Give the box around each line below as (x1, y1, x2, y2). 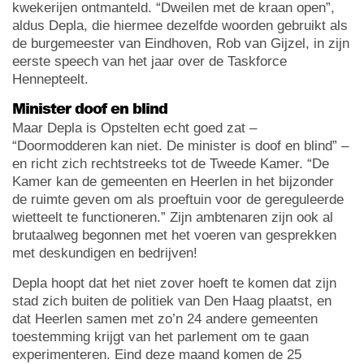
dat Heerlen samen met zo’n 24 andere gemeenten (12, 310, 318, 327)
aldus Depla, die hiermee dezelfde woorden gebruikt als (12, 17, 348, 33)
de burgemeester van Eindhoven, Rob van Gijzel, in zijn (12, 35, 349, 51)
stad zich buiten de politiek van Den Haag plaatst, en (12, 292, 331, 309)
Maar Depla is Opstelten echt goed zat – (12, 119, 257, 136)
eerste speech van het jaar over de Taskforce (12, 53, 287, 69)
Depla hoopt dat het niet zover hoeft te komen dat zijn (12, 275, 336, 291)
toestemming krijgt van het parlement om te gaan (12, 328, 309, 344)
